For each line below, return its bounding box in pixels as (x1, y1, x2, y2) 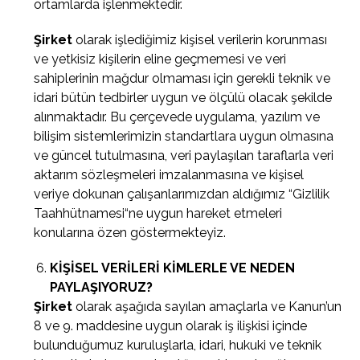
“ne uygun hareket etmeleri (125, 206, 283, 221)
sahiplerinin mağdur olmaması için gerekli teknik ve (34, 71, 331, 86)
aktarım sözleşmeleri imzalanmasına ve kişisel (34, 167, 305, 182)
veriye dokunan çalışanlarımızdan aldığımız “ (34, 186, 293, 202)
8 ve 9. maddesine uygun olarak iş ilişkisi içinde (34, 318, 308, 333)
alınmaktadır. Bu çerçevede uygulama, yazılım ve (34, 109, 321, 125)
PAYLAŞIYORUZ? (50, 280, 153, 295)
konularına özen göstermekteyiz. (34, 225, 227, 240)
